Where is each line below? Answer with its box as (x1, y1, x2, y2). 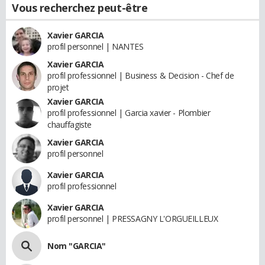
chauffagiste (47, 119, 92, 131)
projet (47, 82, 69, 93)
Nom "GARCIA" (47, 240, 106, 252)
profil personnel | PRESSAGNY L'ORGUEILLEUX (47, 213, 218, 225)
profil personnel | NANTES (47, 41, 144, 53)
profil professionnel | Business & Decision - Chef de (47, 70, 234, 82)
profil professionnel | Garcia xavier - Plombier (47, 107, 211, 119)
